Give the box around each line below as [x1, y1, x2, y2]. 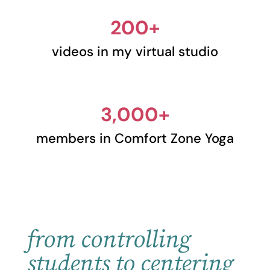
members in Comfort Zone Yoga [36, 129, 234, 147]
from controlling [27, 224, 190, 255]
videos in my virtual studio [52, 42, 218, 60]
